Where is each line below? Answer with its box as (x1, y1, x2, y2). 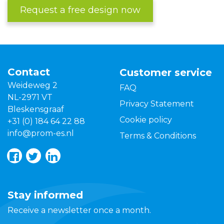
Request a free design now (20, 4, 140, 16)
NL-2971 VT (7, 92, 52, 102)
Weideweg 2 (7, 80, 57, 90)
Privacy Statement (119, 99, 194, 109)
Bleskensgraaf (7, 104, 64, 114)
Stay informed (7, 189, 83, 201)
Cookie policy (119, 115, 172, 125)
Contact (7, 66, 50, 78)
